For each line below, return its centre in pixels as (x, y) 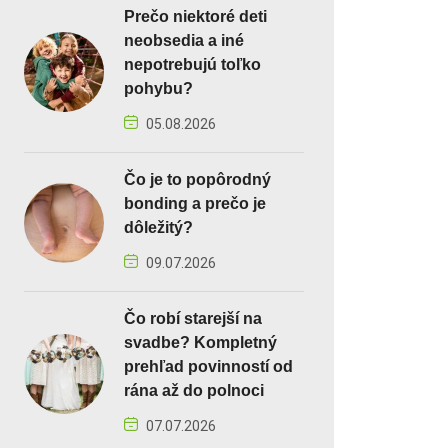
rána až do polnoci (194, 391)
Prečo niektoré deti (195, 17)
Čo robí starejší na (193, 319)
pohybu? (158, 89)
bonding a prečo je (195, 204)
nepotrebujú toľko (192, 65)
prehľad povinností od (208, 367)
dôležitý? (158, 228)
